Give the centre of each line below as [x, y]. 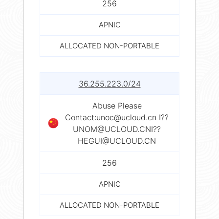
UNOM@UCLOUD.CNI [113, 129]
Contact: [81, 117]
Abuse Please [117, 105]
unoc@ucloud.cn [126, 117]
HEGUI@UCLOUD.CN [117, 141]
